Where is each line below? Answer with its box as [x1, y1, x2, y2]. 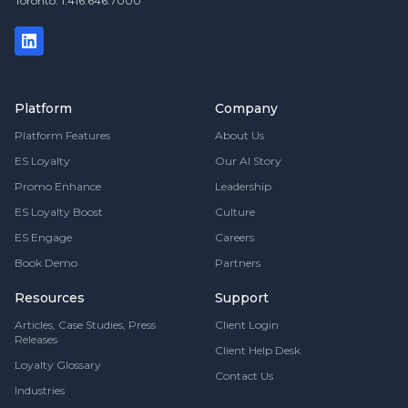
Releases [15, 331, 57, 346]
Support [215, 289, 269, 306]
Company [215, 99, 278, 117]
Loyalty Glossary [15, 357, 101, 372]
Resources [15, 289, 85, 306]
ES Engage [15, 229, 72, 244]
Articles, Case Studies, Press [15, 317, 156, 331]
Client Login [215, 317, 279, 331]
